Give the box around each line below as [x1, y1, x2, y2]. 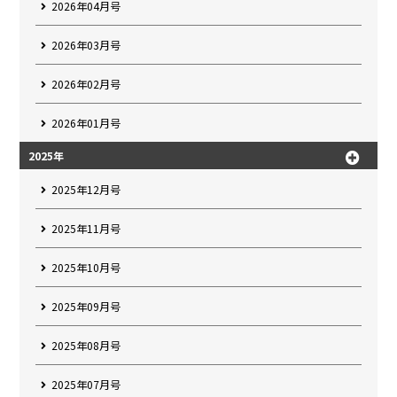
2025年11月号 [51, 220, 121, 236]
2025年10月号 [51, 259, 121, 275]
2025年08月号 [51, 337, 121, 353]
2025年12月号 [51, 181, 121, 197]
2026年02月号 [51, 75, 121, 91]
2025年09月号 [51, 298, 121, 314]
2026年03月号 [51, 36, 121, 52]
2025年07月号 [51, 376, 121, 392]
